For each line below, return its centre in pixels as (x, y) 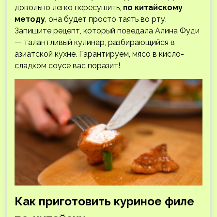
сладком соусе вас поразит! (67, 66)
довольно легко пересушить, (69, 8)
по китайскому (153, 8)
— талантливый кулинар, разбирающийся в (95, 43)
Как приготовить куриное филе (104, 201)
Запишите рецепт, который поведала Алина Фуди (107, 31)
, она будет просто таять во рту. (106, 19)
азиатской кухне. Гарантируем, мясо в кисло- (99, 54)
